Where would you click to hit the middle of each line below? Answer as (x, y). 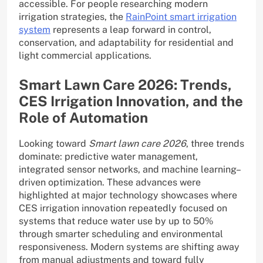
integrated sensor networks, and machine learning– (130, 170)
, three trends (215, 144)
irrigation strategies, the (72, 17)
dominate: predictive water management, (108, 157)
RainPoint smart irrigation (181, 17)
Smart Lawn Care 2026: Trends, (125, 85)
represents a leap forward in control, (131, 30)
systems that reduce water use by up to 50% (116, 221)
